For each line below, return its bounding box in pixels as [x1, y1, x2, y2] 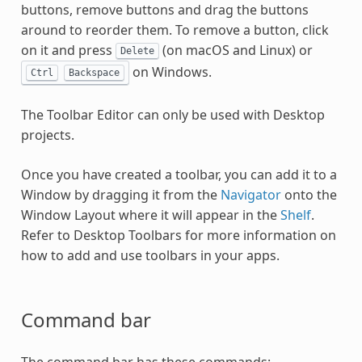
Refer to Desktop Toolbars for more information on [20, 225, 336, 244]
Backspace [68, 66, 120, 78]
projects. [20, 125, 74, 144]
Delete [120, 45, 154, 57]
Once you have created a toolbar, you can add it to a [20, 165, 337, 183]
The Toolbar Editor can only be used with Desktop [20, 105, 325, 124]
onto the [280, 185, 337, 204]
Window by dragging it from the [20, 185, 221, 204]
